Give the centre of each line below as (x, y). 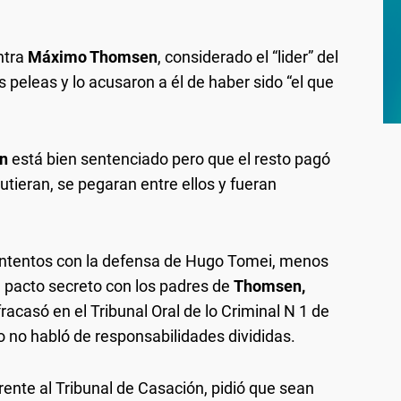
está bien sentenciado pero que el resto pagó (169, 159)
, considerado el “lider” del (248, 57)
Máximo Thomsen (93, 57)
